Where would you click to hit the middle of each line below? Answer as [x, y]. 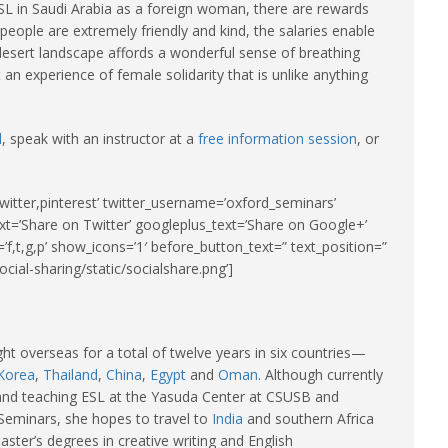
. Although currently [320, 374]
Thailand [70, 374]
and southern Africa [308, 418]
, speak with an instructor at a [100, 138]
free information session [277, 138]
